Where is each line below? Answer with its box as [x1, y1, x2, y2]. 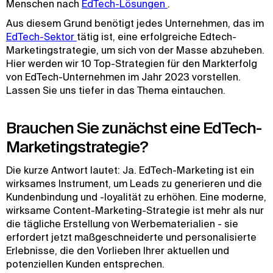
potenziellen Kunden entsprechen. [6, 258, 165, 269]
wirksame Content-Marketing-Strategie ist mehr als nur [6, 205, 264, 216]
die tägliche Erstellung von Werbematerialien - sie [6, 218, 238, 229]
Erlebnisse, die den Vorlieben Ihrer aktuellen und [6, 245, 229, 256]
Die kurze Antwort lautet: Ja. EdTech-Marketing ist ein [6, 165, 254, 175]
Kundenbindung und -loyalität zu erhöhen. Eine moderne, [6, 191, 266, 202]
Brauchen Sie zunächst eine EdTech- [6, 119, 261, 136]
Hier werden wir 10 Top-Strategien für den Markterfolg [6, 58, 257, 69]
